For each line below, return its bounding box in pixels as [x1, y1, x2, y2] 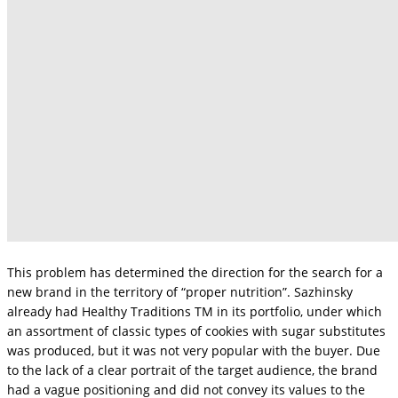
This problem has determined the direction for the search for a [7, 264, 383, 282]
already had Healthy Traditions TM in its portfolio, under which [7, 303, 382, 321]
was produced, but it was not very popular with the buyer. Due [7, 342, 380, 360]
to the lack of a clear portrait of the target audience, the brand [7, 362, 378, 379]
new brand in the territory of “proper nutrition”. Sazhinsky [7, 283, 353, 301]
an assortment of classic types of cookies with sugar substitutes [7, 322, 386, 340]
